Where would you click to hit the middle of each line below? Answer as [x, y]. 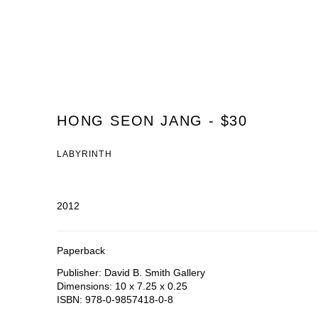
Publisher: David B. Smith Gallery [131, 273]
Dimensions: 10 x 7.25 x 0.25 [122, 286]
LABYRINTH [84, 154]
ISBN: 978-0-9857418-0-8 [115, 300]
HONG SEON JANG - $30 [152, 120]
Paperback [81, 251]
